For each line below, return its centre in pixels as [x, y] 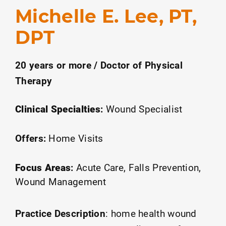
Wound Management [61, 182]
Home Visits [76, 138]
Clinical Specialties [58, 109]
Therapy [34, 81]
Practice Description [60, 213]
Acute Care [100, 167]
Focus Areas [43, 167]
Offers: [31, 138]
